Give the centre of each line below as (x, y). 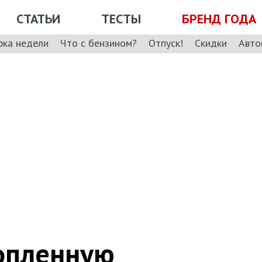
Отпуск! (166, 43)
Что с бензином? (99, 43)
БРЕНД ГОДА (219, 18)
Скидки (211, 43)
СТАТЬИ (38, 18)
